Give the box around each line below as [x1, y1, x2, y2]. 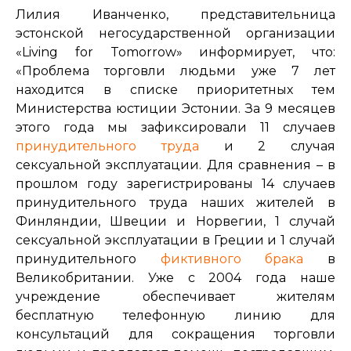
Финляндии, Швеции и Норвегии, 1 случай [16, 213, 335, 229]
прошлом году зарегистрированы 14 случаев [16, 175, 335, 191]
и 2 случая [198, 138, 335, 154]
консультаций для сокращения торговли [16, 326, 335, 342]
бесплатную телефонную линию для [16, 307, 335, 323]
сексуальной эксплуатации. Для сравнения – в [16, 157, 335, 172]
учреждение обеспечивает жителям [16, 288, 335, 304]
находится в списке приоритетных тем [16, 81, 335, 97]
